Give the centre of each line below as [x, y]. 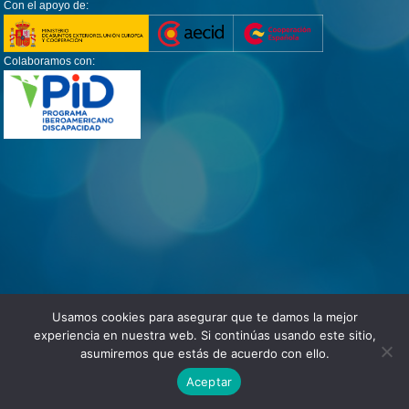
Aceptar [209, 381]
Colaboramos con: [49, 62]
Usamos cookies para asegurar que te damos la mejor [204, 317]
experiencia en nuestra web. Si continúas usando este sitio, [204, 335]
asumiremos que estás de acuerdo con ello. [204, 353]
